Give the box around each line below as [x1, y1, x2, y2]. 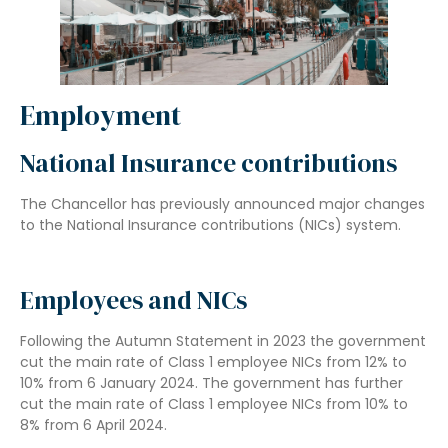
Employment [20, 95, 181, 134]
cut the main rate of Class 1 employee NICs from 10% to [20, 394, 408, 415]
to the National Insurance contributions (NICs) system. [20, 214, 401, 235]
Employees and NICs [20, 283, 247, 318]
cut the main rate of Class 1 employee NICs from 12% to [20, 352, 407, 373]
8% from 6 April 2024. [20, 415, 167, 436]
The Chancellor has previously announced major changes [20, 193, 425, 214]
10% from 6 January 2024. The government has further [20, 373, 403, 394]
